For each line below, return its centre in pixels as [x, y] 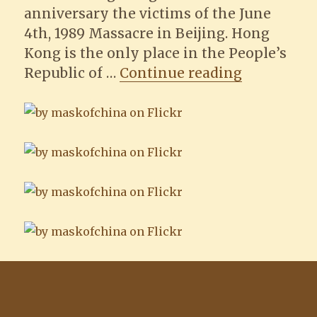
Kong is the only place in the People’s [156, 53]
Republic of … [72, 73]
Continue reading [181, 73]
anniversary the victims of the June [148, 13]
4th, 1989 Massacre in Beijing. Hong [147, 33]
